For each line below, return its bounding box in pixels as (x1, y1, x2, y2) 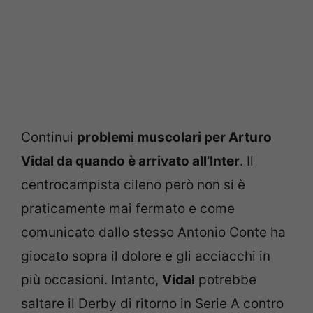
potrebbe (195, 271, 256, 288)
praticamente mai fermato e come (21, 200, 235, 217)
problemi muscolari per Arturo (77, 129, 272, 145)
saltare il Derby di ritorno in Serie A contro (21, 295, 284, 312)
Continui (21, 129, 77, 145)
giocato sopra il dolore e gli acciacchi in (21, 247, 270, 264)
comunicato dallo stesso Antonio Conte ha (21, 224, 286, 240)
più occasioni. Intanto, (21, 271, 162, 288)
